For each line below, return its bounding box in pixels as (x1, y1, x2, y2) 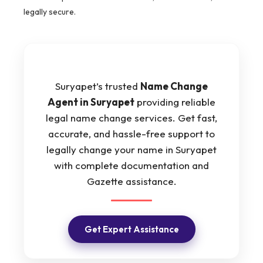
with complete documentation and (54, 159, 209, 172)
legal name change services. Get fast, (46, 112, 217, 124)
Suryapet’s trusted (55, 80, 140, 93)
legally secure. (23, 6, 76, 18)
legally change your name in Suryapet (46, 143, 217, 156)
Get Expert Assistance (84, 224, 179, 235)
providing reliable (134, 96, 215, 109)
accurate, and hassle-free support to (48, 127, 215, 140)
